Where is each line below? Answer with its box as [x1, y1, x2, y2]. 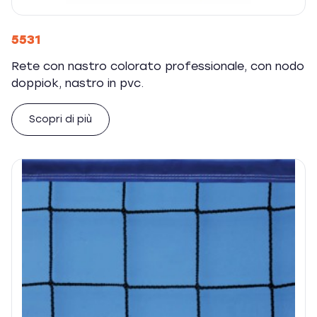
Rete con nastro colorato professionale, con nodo [11, 59, 304, 73]
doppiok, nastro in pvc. [11, 76, 144, 90]
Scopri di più [29, 113, 92, 125]
